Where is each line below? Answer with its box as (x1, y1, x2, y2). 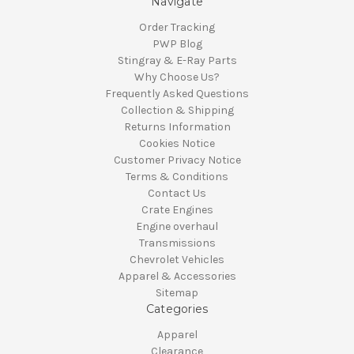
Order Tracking (139, 21, 215, 35)
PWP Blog (152, 37, 202, 51)
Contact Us (148, 186, 206, 201)
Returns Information (123, 120, 231, 134)
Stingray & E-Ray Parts (117, 54, 237, 68)
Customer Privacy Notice (113, 153, 241, 168)
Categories (145, 302, 209, 317)
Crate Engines (141, 203, 213, 217)
